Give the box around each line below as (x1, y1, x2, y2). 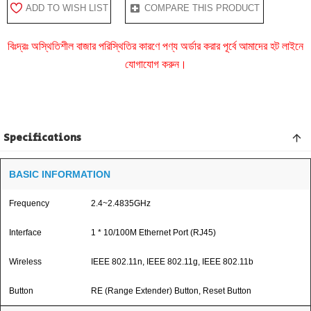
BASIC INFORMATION (9, 168, 110, 180)
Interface (9, 227, 42, 237)
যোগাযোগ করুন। (124, 58, 187, 70)
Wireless (9, 256, 42, 267)
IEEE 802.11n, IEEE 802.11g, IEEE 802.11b (91, 256, 253, 267)
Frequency (9, 198, 49, 208)
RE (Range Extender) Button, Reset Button (91, 285, 251, 296)
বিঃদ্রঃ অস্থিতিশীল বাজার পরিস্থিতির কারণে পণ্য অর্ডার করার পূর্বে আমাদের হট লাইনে (8, 40, 303, 52)
